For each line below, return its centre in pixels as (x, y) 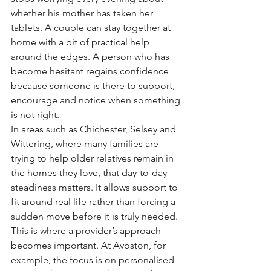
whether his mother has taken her (83, 13)
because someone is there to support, (94, 86)
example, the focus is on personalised (94, 260)
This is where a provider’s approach (87, 231)
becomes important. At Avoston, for (90, 245)
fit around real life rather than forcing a (94, 202)
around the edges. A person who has (91, 57)
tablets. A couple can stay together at (92, 28)
